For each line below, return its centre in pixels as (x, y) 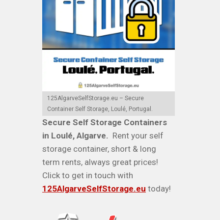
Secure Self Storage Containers (105, 122)
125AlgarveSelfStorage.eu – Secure (96, 98)
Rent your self (136, 136)
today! (158, 189)
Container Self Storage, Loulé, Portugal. (100, 109)
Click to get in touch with (88, 175)
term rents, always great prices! (101, 162)
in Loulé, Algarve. (75, 136)
